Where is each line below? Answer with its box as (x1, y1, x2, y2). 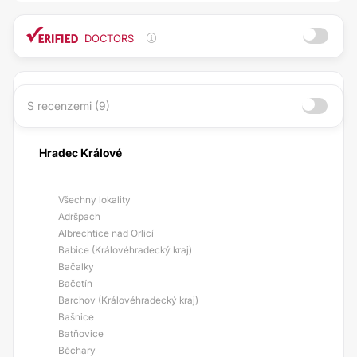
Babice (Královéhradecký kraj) (58, 244, 192, 256)
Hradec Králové (39, 146, 122, 159)
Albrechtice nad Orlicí (58, 227, 154, 239)
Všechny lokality (58, 194, 131, 206)
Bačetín (58, 277, 92, 289)
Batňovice (58, 328, 104, 339)
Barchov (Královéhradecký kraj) (58, 294, 198, 306)
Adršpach (58, 210, 100, 222)
